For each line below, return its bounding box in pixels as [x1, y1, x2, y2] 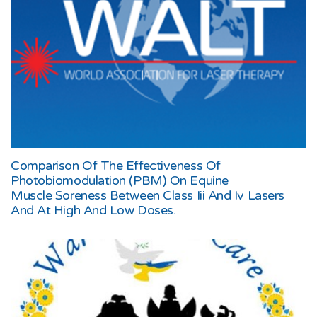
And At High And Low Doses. [11, 202, 176, 218]
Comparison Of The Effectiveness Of [11, 157, 221, 173]
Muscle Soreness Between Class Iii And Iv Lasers [11, 187, 284, 203]
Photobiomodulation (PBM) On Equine [11, 172, 229, 188]
